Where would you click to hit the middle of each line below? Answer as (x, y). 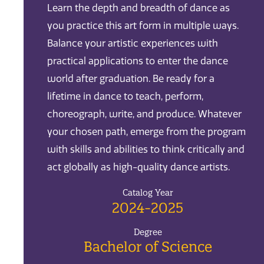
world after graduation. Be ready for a (131, 79)
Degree (148, 232)
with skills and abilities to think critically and (146, 150)
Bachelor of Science (148, 247)
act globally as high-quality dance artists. (140, 167)
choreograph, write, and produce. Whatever (144, 114)
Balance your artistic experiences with (133, 44)
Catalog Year (148, 193)
